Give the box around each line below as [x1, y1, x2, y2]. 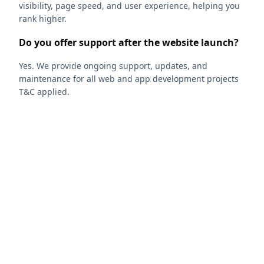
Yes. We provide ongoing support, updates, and [19, 60, 207, 71]
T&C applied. [19, 85, 70, 97]
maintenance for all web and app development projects [19, 72, 239, 84]
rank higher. [19, 12, 67, 24]
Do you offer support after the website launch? [19, 35, 239, 49]
